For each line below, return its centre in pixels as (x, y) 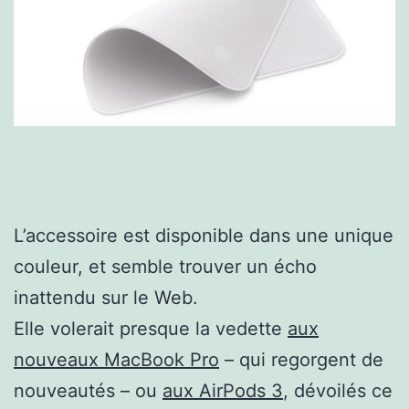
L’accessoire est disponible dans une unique (204, 235)
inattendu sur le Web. (106, 297)
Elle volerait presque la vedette (151, 328)
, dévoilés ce (338, 390)
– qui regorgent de (301, 359)
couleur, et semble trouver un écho (165, 266)
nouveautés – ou (88, 390)
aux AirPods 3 (223, 390)
